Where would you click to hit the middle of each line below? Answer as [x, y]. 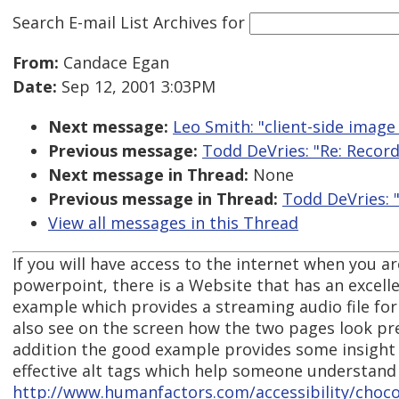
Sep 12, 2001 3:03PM [136, 87]
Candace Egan [114, 63]
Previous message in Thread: [163, 199]
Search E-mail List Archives [115, 22]
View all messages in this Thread [173, 223]
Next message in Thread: [148, 175]
